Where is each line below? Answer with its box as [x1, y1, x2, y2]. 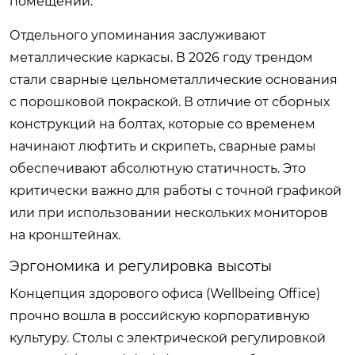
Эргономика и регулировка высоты [10, 257, 272, 275]
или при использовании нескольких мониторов [10, 204, 328, 220]
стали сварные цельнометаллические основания [10, 71, 338, 87]
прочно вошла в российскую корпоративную [10, 307, 310, 323]
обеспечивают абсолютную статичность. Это [10, 160, 306, 176]
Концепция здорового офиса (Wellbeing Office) [10, 285, 320, 301]
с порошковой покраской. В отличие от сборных [10, 94, 330, 109]
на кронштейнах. [10, 227, 120, 242]
